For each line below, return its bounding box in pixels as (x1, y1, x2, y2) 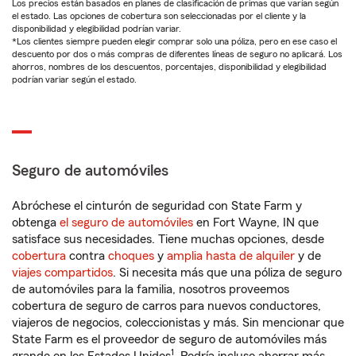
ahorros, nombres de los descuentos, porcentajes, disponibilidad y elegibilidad (12, 62, 327, 72)
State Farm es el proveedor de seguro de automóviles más (12, 333, 327, 346)
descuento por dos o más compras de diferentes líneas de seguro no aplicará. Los (12, 49, 342, 59)
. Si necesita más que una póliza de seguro (113, 266, 342, 279)
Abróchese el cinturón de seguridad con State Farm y (12, 199, 302, 212)
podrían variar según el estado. (12, 75, 137, 84)
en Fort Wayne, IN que (193, 216, 319, 229)
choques (108, 250, 154, 262)
